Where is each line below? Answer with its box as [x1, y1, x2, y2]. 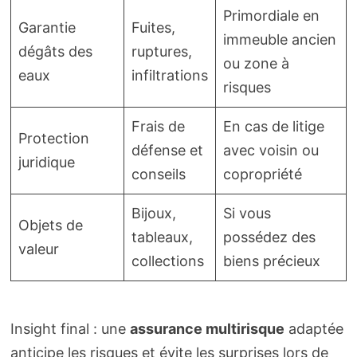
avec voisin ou [222, 141, 319, 159]
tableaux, [131, 228, 193, 245]
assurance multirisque [129, 320, 284, 337]
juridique [18, 153, 75, 171]
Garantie [18, 18, 76, 36]
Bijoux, [131, 204, 176, 222]
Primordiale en [222, 6, 320, 24]
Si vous [222, 204, 271, 222]
